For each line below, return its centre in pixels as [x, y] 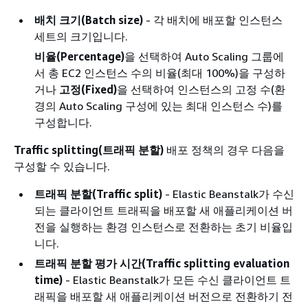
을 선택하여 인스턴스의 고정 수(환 [201, 89]
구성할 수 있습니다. [62, 166]
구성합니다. [63, 122]
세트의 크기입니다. [81, 36]
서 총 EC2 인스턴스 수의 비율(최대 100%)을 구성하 [160, 73]
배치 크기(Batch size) [89, 20]
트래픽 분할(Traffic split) [98, 194]
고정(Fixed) [88, 89]
